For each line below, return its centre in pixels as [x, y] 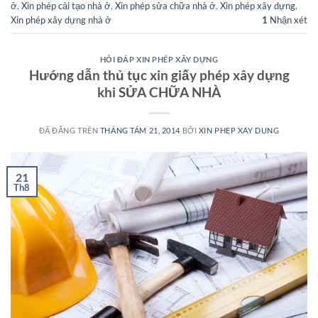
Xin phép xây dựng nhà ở [61, 20]
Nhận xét [287, 20]
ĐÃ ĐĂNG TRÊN [69, 131]
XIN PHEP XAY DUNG [239, 131]
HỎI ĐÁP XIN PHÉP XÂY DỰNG [159, 59]
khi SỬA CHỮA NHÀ [159, 92]
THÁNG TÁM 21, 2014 [140, 131]
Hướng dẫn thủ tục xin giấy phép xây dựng [159, 75]
